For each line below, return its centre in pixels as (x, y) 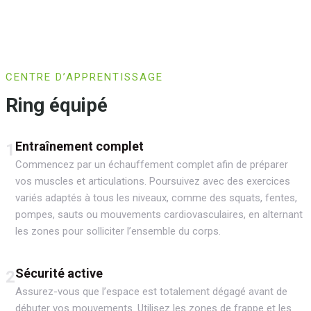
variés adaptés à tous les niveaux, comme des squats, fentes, (156, 197)
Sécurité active (59, 273)
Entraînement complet (79, 146)
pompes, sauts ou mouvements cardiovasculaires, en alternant (159, 214)
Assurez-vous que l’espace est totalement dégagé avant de (151, 291)
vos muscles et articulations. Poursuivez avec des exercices (153, 181)
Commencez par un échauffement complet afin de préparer (152, 164)
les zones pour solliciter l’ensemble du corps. (118, 231)
